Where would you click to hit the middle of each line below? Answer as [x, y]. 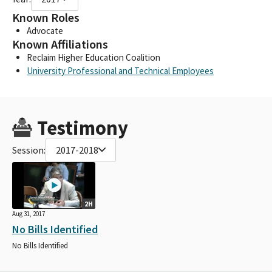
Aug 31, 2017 [29, 213]
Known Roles [46, 17]
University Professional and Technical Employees [120, 70]
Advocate [45, 30]
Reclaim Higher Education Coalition [93, 57]
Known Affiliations [60, 44]
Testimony [82, 127]
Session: [29, 150]
